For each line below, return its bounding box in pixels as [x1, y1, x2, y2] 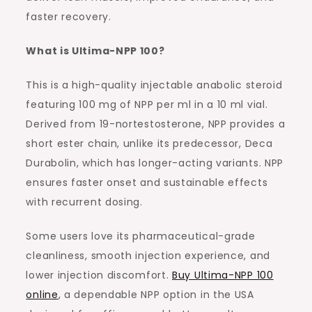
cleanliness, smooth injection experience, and [26, 249, 270, 263]
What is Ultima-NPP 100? [26, 44, 165, 58]
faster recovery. [26, 10, 111, 24]
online [26, 288, 58, 302]
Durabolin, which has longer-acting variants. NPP [26, 156, 284, 171]
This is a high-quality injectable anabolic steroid [26, 78, 283, 93]
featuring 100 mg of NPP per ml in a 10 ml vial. [26, 97, 268, 112]
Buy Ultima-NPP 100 [172, 268, 274, 283]
